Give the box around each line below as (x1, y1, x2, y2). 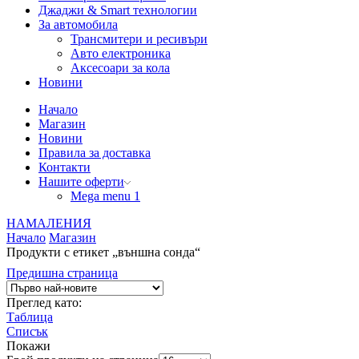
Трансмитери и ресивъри (71, 32, 208, 46)
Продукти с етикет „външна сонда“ (6, 245, 200, 260)
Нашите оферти (38, 175, 124, 189)
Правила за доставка (38, 146, 151, 160)
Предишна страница (6, 266, 118, 280)
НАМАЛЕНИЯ (6, 216, 91, 231)
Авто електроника (71, 46, 171, 61)
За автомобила (38, 18, 118, 32)
